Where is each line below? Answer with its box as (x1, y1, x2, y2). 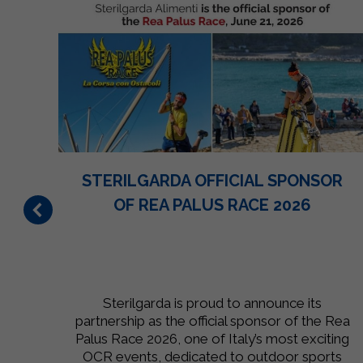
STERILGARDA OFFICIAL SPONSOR (82, 170, 343, 190)
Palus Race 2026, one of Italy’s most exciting (75, 330, 349, 347)
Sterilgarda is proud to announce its (103, 294, 322, 311)
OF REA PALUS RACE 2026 (113, 194, 311, 215)
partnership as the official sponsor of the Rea (75, 312, 350, 329)
